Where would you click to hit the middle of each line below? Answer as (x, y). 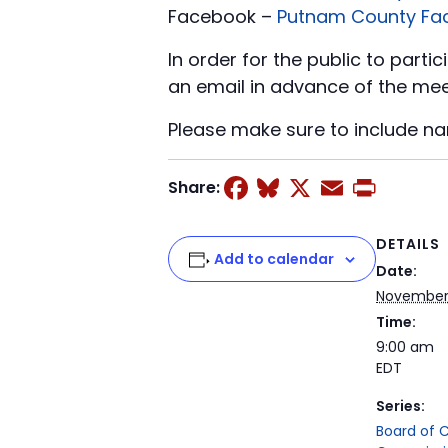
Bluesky (342, 188)
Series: (400, 406)
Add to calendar (273, 259)
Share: (194, 187)
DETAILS (407, 244)
